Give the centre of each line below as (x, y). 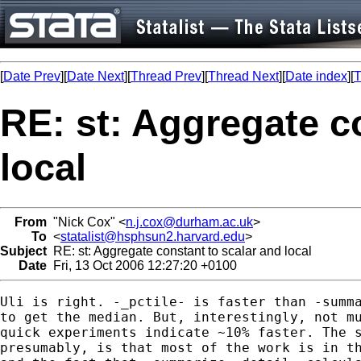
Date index (316, 76)
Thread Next (243, 76)
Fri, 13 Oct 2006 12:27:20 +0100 (142, 265)
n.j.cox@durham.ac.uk (189, 222)
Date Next (95, 76)
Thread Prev (166, 76)
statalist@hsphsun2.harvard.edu (153, 236)
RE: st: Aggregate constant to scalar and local (179, 251)
